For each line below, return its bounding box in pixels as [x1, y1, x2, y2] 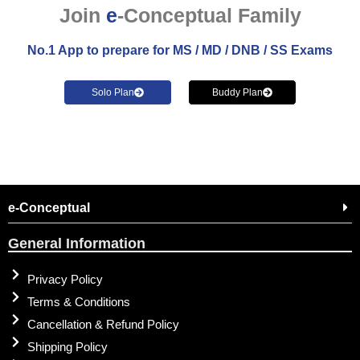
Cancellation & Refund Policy [27, 317, 179, 331]
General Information [8, 235, 145, 252]
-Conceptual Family [117, 4, 301, 27]
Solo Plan [92, 86, 134, 98]
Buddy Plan [212, 86, 263, 98]
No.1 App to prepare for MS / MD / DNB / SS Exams [27, 43, 333, 58]
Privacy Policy [27, 272, 103, 286]
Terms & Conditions [27, 294, 130, 309]
